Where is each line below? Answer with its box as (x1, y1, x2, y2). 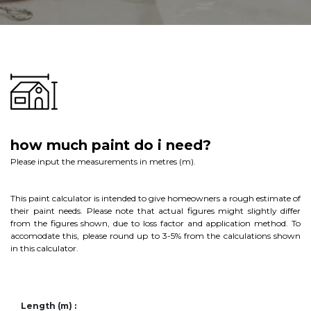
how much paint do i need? (10, 136, 211, 153)
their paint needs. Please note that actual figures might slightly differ (10, 205, 301, 216)
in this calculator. (10, 242, 78, 253)
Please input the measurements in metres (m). (10, 155, 196, 167)
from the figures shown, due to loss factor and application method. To (10, 217, 301, 228)
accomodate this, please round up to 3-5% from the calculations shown (10, 230, 301, 241)
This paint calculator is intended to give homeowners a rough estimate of (10, 192, 301, 203)
